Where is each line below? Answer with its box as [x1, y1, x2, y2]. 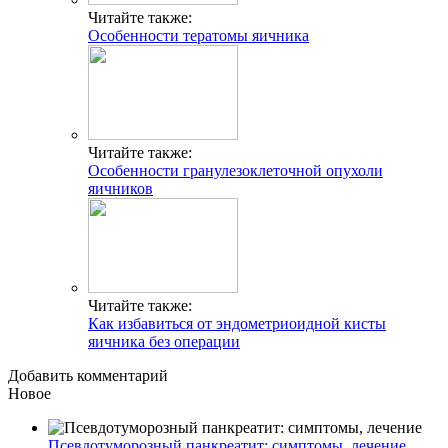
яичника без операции [88, 332, 240, 350]
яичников [88, 179, 153, 197]
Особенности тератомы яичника [88, 26, 309, 44]
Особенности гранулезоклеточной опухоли [88, 161, 383, 179]
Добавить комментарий [8, 366, 168, 384]
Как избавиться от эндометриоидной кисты [88, 314, 386, 332]
